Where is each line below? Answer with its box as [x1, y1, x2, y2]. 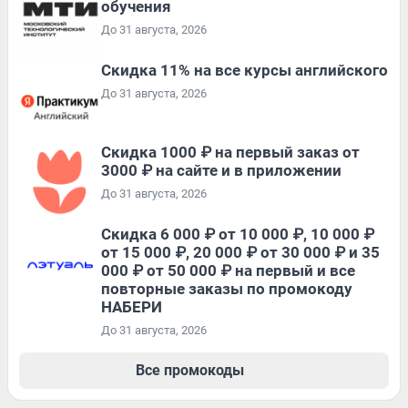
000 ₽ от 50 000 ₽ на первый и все [101, 261, 355, 280]
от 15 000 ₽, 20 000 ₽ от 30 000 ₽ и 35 [101, 243, 380, 262]
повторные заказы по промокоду [101, 280, 352, 299]
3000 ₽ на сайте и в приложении [101, 161, 342, 180]
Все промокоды [135, 362, 244, 380]
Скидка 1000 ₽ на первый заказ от [101, 143, 360, 162]
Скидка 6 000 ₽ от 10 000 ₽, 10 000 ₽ [101, 225, 374, 244]
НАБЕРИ [101, 298, 162, 317]
